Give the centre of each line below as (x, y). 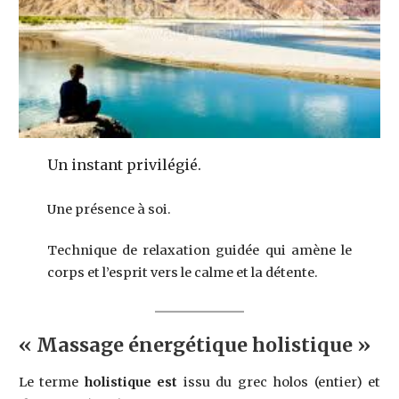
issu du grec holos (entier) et (279, 383)
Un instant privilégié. (125, 164)
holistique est (131, 383)
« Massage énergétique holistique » (194, 345)
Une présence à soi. (110, 209)
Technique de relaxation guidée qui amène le (199, 251)
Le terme (51, 383)
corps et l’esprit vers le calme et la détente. (183, 273)
